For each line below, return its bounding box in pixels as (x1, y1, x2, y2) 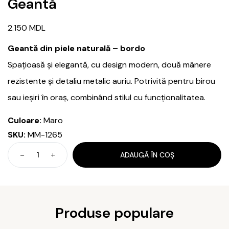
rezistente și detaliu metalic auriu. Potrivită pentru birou (8, 76, 215, 87)
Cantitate (37, 154, 73, 165)
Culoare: (8, 115, 41, 126)
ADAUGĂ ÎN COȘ (120, 150, 174, 160)
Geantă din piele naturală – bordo (8, 43, 145, 54)
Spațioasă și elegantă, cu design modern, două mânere (8, 59, 211, 71)
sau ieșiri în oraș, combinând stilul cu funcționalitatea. (8, 92, 205, 103)
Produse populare (55, 203, 174, 223)
